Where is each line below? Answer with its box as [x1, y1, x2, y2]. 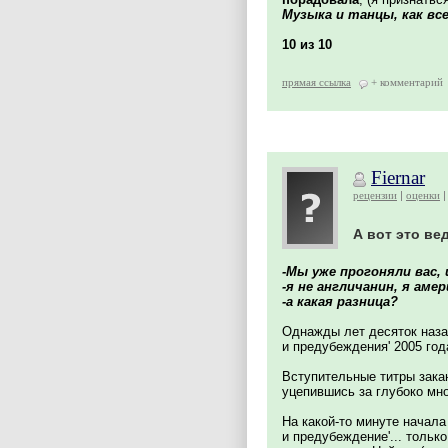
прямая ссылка [282, 76, 351, 88]
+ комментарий [371, 76, 443, 88]
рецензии [353, 189, 397, 201]
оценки [406, 189, 440, 201]
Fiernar [371, 167, 425, 188]
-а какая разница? [282, 294, 398, 309]
